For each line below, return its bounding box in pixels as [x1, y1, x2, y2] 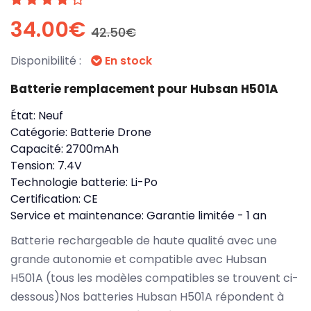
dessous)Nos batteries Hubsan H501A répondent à [10, 288, 284, 305]
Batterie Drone [70, 124, 151, 140]
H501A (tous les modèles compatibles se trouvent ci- [10, 269, 299, 286]
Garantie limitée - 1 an [146, 207, 267, 224]
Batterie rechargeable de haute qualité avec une [10, 232, 277, 249]
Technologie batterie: [10, 174, 131, 190]
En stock [102, 52, 152, 69]
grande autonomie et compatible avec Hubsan [10, 251, 267, 267]
